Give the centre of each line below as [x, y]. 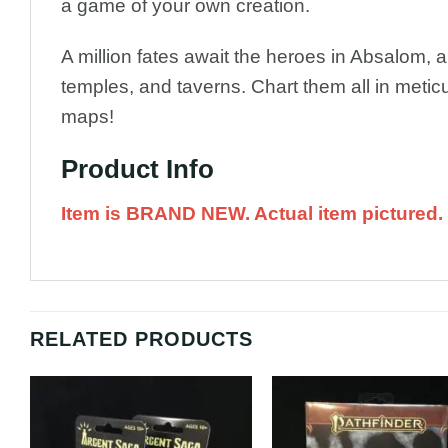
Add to [216, 431]
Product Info [137, 169]
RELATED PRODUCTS [141, 338]
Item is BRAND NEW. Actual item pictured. [252, 213]
